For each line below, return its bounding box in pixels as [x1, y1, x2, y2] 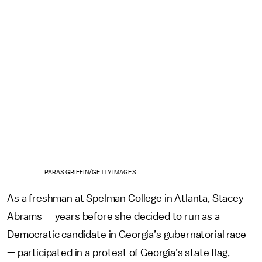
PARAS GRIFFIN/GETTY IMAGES [44, 168, 137, 175]
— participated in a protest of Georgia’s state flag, [7, 247, 230, 258]
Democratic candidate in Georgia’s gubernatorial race [7, 229, 246, 240]
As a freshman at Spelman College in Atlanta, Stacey [7, 192, 244, 204]
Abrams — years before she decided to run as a [7, 211, 220, 222]
